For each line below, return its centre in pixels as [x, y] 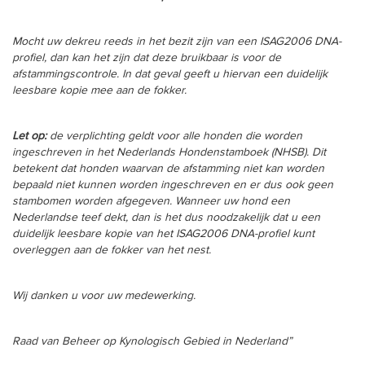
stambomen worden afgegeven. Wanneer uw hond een [151, 201]
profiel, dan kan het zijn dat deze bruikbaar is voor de [147, 58]
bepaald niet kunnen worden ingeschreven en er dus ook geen [173, 185]
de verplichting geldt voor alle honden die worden [176, 136]
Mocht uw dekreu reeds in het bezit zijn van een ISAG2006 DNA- [177, 42]
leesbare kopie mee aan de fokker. [101, 90]
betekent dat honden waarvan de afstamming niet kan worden [168, 169]
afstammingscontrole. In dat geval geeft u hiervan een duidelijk [170, 74]
